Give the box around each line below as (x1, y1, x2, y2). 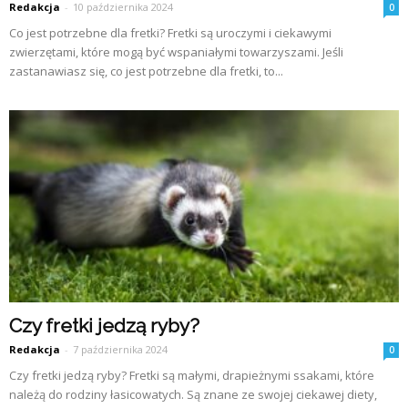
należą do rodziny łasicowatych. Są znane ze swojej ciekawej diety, (9, 386, 377, 403)
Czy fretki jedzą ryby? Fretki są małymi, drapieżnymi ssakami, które (9, 367, 374, 384)
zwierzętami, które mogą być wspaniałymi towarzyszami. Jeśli (9, 43, 343, 60)
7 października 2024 (73, 342, 168, 357)
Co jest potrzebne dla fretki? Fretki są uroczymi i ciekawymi (9, 24, 331, 41)
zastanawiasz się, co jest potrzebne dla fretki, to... (9, 62, 283, 79)
